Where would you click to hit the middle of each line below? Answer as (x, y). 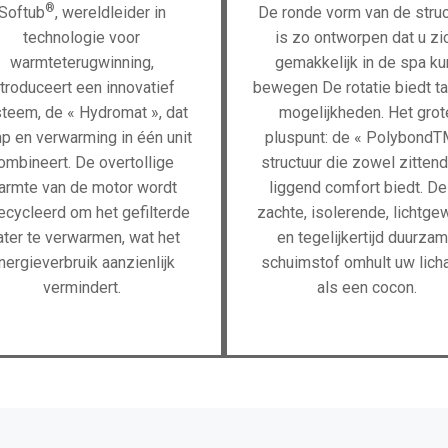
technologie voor (81, 37)
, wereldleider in (110, 12)
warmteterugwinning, (81, 62)
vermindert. (81, 287)
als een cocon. (366, 287)
